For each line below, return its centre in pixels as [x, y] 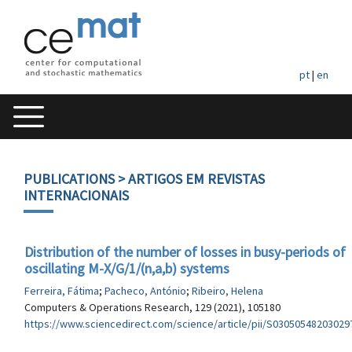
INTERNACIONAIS [76, 195]
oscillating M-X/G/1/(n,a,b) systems [127, 268]
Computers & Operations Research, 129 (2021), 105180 [152, 307]
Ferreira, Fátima [62, 291]
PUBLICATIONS [69, 179]
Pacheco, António [145, 291]
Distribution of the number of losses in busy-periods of [185, 252]
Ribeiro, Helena [227, 291]
